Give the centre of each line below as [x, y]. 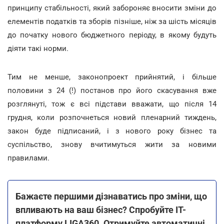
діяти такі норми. [38, 48]
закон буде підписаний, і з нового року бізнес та [112, 131]
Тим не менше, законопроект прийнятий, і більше [112, 77]
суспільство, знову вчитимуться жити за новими [112, 144]
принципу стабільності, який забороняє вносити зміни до [112, 8]
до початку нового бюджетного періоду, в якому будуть [112, 35]
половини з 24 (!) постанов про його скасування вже [112, 90]
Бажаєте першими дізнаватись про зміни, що [111, 196]
